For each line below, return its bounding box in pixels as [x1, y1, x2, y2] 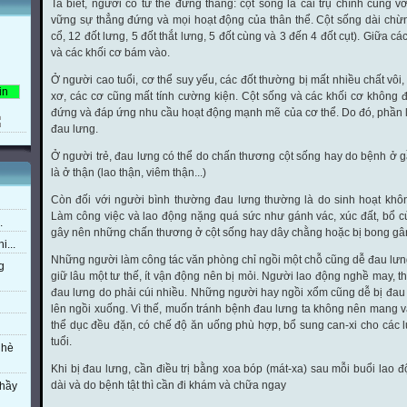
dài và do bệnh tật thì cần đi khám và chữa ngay [51, 378, 286, 392]
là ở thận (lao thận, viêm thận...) [51, 165, 206, 179]
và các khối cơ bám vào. [51, 45, 170, 59]
